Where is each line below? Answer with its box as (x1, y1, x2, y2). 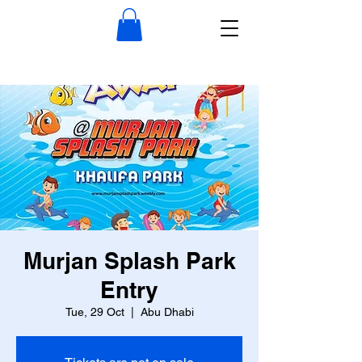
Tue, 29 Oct (65, 305, 124, 318)
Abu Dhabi (140, 305, 194, 318)
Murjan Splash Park (23, 246, 236, 274)
